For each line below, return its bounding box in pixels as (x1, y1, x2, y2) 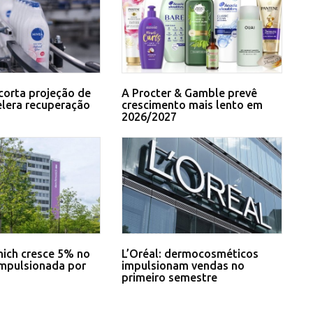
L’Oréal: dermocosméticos (121, 247, 259, 261)
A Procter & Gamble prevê (121, 87, 257, 100)
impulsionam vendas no (121, 259, 245, 272)
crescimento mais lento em (121, 99, 263, 112)
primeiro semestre (121, 271, 217, 284)
